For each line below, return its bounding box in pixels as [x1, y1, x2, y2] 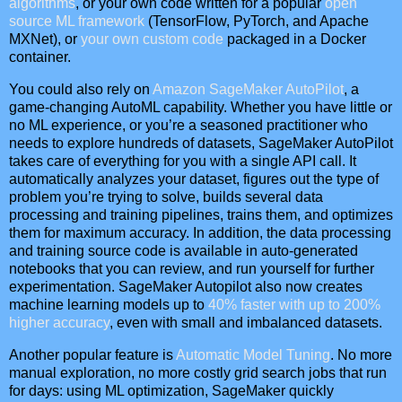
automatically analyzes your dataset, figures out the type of [9, 171, 379, 188]
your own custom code [81, 31, 223, 48]
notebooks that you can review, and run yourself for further [9, 261, 374, 277]
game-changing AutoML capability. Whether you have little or [9, 100, 392, 116]
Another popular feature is [9, 346, 176, 363]
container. [9, 49, 71, 66]
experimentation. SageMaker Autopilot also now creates [9, 279, 363, 295]
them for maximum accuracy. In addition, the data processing [9, 225, 391, 241]
